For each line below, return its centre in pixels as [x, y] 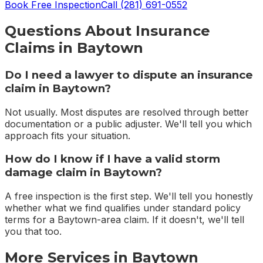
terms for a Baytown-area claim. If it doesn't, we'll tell [124, 220]
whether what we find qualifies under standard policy [123, 208]
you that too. [33, 232]
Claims [30, 48]
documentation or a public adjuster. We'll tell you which [128, 124]
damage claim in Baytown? [83, 173]
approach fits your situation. [68, 135]
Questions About [70, 31]
